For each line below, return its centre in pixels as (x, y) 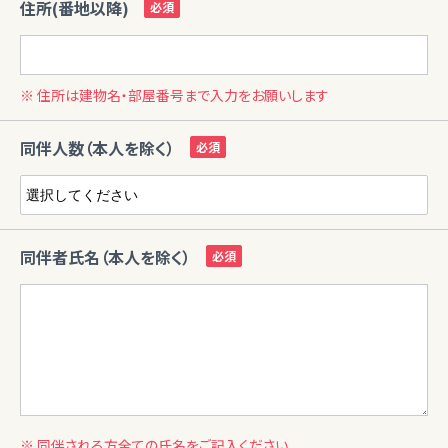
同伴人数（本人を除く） (97, 148)
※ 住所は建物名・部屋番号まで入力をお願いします (174, 95)
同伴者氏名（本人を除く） (105, 257)
